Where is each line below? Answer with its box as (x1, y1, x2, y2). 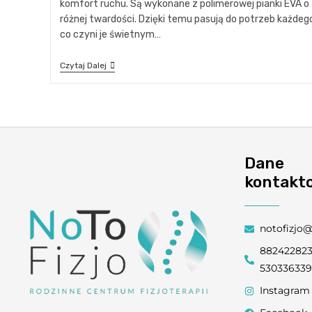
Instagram (260, 284, 311, 297)
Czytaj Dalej (59, 61, 107, 71)
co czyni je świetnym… (59, 29, 161, 41)
